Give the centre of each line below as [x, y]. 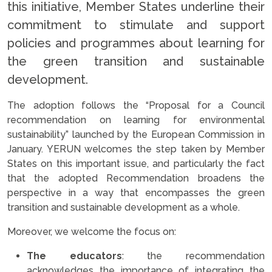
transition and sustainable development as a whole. [124, 207]
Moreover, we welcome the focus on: [92, 232]
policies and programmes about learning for [136, 43]
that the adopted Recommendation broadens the [136, 178]
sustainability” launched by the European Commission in [136, 134]
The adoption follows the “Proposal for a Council [136, 105]
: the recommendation [193, 256]
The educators [74, 256]
